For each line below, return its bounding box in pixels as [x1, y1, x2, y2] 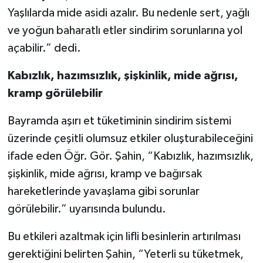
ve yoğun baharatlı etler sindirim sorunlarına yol [7, 24, 242, 36]
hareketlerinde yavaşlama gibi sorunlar [7, 185, 200, 197]
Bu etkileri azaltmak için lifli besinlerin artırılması [7, 230, 241, 242]
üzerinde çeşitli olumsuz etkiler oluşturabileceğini [7, 132, 253, 144]
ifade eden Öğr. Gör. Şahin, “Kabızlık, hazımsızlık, [7, 150, 254, 162]
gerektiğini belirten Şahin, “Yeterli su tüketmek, [7, 248, 244, 260]
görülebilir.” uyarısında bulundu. [7, 203, 166, 215]
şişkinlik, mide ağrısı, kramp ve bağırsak [7, 167, 202, 180]
